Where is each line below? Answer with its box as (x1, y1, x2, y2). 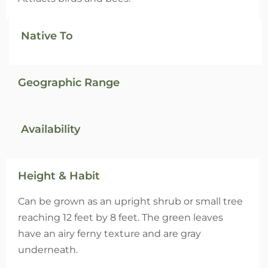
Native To (21, 29, 73, 43)
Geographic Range (18, 76, 120, 90)
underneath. (18, 244, 78, 256)
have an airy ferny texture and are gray (18, 228, 201, 240)
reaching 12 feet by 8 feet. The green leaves (18, 212, 223, 224)
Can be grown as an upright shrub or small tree (18, 196, 243, 208)
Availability (21, 123, 80, 136)
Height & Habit (18, 169, 100, 183)
